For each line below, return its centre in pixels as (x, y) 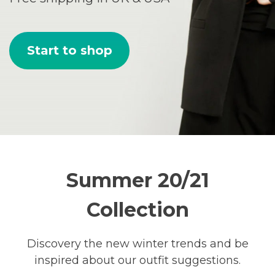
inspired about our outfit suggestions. (137, 260)
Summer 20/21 (137, 180)
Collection (137, 209)
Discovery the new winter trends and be (137, 243)
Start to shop (69, 51)
